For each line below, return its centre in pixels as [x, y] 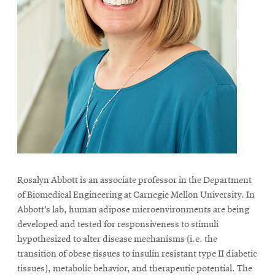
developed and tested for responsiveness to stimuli [118, 225]
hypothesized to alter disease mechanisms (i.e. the [117, 239]
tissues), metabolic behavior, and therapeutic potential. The [135, 269]
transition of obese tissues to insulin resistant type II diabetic [137, 254]
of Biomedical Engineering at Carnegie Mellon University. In [136, 195]
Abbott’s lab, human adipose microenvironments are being [133, 210]
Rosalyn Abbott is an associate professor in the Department [134, 180]
